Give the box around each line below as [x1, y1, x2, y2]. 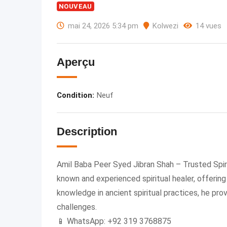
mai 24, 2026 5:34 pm [68, 21, 138, 31]
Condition [57, 91, 92, 100]
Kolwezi [153, 21, 178, 31]
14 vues [196, 21, 221, 31]
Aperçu [57, 56, 95, 69]
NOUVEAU [59, 3, 92, 11]
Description [57, 125, 117, 138]
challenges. [57, 202, 97, 212]
